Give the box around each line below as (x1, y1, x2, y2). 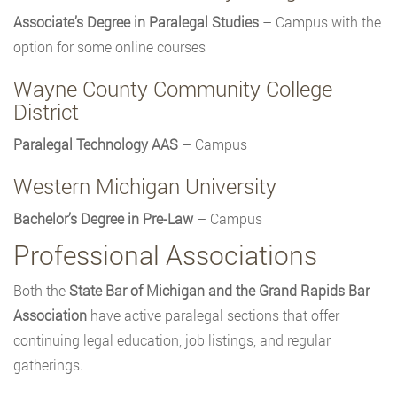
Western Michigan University (13, 172, 276, 201)
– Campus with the (259, 12, 381, 32)
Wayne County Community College (13, 74, 332, 104)
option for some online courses (13, 37, 206, 57)
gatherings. (13, 355, 83, 375)
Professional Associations (13, 237, 317, 273)
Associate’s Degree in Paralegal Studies (13, 12, 259, 32)
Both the (13, 281, 69, 300)
